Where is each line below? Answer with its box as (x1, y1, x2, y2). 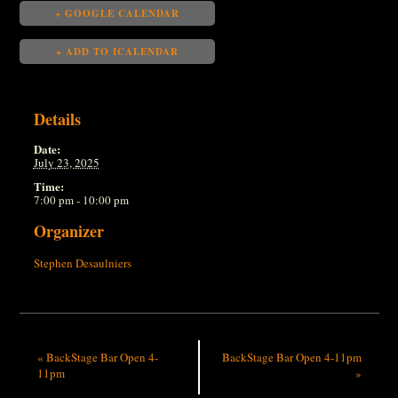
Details (33, 107, 81, 131)
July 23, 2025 (33, 154, 99, 171)
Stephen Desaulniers (33, 254, 131, 271)
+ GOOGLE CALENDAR (54, 6, 179, 21)
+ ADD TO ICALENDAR (55, 44, 179, 60)
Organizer (33, 219, 104, 243)
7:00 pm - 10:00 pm (33, 191, 129, 208)
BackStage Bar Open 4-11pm (221, 348, 362, 365)
